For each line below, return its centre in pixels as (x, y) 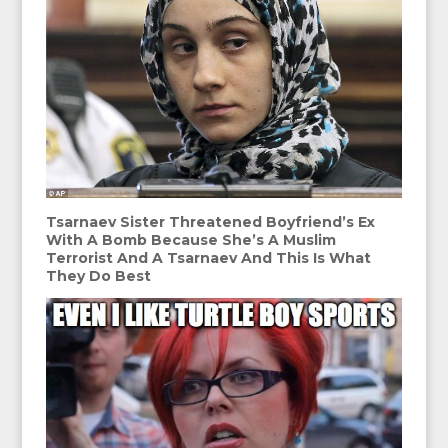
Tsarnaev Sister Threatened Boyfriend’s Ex (211, 222)
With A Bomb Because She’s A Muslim (191, 240)
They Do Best (99, 276)
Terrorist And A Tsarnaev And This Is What (209, 258)
